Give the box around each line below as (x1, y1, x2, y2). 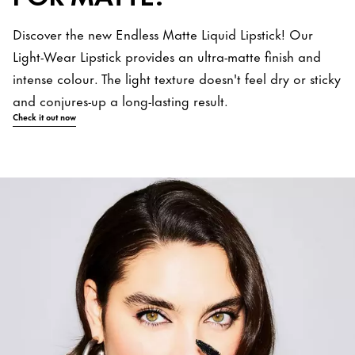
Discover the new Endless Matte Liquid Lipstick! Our (13, 22, 313, 44)
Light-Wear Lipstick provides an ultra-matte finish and (13, 44, 321, 66)
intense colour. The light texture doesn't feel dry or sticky (13, 67, 341, 88)
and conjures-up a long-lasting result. (13, 89, 228, 110)
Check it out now (13, 109, 76, 123)
